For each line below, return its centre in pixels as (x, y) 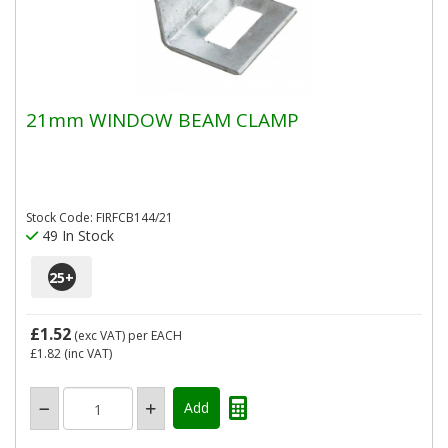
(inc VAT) (86, 353)
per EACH (155, 335)
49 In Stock (76, 235)
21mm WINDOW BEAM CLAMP (162, 119)
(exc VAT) (99, 335)
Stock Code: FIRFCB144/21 (99, 217)
